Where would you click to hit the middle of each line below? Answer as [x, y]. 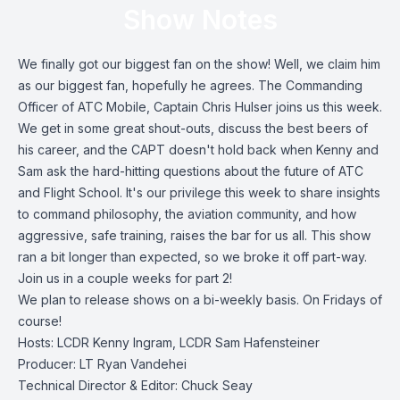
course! [40, 321]
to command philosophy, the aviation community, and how [187, 214]
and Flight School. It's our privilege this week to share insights [199, 192]
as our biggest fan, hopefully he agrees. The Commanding [190, 85]
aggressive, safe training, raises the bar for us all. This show [194, 235]
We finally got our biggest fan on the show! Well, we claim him [199, 64]
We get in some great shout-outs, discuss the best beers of [193, 128]
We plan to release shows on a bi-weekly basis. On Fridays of [200, 300]
